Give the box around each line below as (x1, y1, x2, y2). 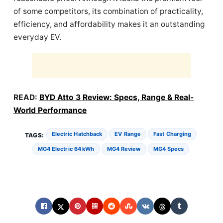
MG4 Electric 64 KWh (37, 145, 95, 152)
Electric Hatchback (51, 130, 103, 137)
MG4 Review (107, 145, 141, 152)
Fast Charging (153, 130, 192, 137)
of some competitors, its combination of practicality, (13, 6, 203, 16)
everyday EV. (13, 32, 61, 42)
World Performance (13, 105, 87, 115)
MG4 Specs (153, 145, 184, 152)
